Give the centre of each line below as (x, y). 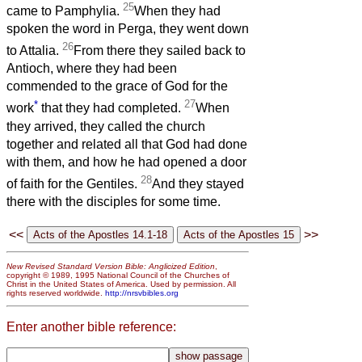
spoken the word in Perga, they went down (128, 29)
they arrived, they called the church (106, 126)
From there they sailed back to (160, 51)
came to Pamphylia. (65, 11)
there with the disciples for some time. (114, 202)
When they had (177, 11)
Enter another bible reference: (91, 326)
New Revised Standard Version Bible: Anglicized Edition (111, 266)
